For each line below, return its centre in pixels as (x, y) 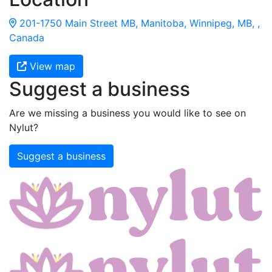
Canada (27, 37)
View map (51, 66)
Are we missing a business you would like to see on (127, 113)
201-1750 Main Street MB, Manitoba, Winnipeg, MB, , (138, 23)
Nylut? (24, 127)
